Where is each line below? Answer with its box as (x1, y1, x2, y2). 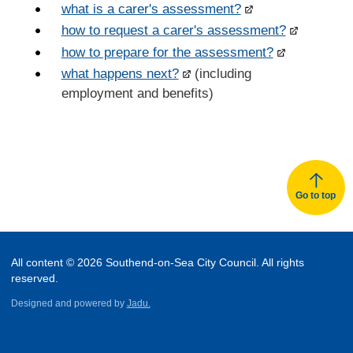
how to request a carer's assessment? (61, 23, 286, 39)
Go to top (295, 189, 336, 201)
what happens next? (61, 66, 179, 82)
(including (190, 66, 251, 82)
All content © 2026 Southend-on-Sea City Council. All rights (10, 257, 304, 269)
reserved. (10, 273, 58, 285)
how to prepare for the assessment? (61, 44, 273, 60)
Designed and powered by (10, 297, 127, 309)
